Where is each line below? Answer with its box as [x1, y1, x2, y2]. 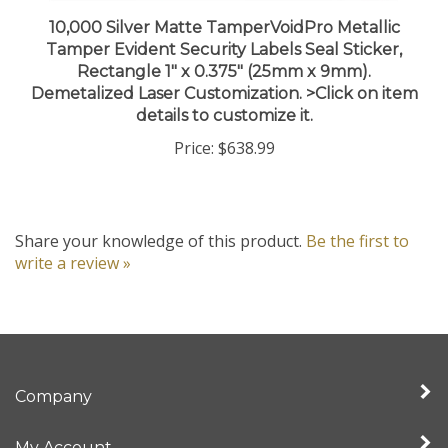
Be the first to [306, 210, 409, 233]
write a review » [15, 232, 131, 255]
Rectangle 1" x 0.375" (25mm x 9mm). [77, 42, 371, 62]
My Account [15, 418, 112, 438]
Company [15, 367, 92, 387]
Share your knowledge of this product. [15, 210, 306, 233]
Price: [173, 117, 214, 140]
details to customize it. [135, 86, 313, 106]
